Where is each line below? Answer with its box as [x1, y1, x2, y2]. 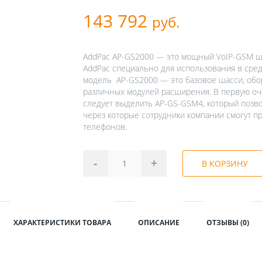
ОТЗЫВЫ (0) [206, 217, 249, 227]
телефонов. [82, 120, 127, 132]
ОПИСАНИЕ [137, 217, 180, 227]
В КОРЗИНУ [202, 158, 248, 170]
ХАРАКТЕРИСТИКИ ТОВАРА [13, 217, 111, 227]
